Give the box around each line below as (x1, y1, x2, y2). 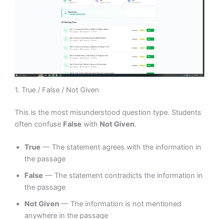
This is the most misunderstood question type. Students (15, 108, 201, 117)
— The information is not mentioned (59, 199, 181, 208)
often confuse (15, 119, 63, 129)
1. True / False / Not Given (15, 85, 99, 94)
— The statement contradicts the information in (43, 171, 203, 180)
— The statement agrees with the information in (41, 142, 201, 152)
